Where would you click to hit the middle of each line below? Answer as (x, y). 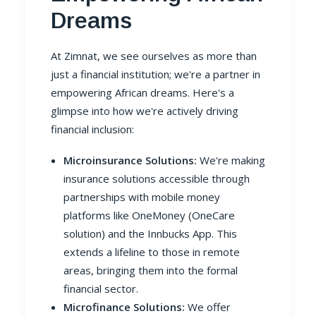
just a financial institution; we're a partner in (156, 74)
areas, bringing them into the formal (151, 270)
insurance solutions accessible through (157, 178)
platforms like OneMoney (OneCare (149, 215)
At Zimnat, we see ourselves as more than (154, 56)
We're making (231, 160)
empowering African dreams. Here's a (142, 92)
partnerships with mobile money (142, 197)
